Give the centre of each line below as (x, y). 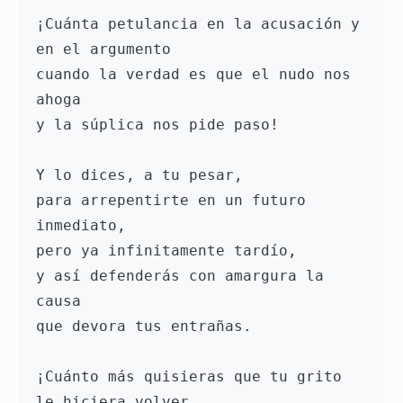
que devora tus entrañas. (148, 327)
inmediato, (85, 226)
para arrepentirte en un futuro (171, 201)
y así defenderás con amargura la (180, 276)
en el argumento (108, 49)
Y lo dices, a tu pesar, (144, 175)
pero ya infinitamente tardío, (171, 251)
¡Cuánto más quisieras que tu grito (189, 377)
